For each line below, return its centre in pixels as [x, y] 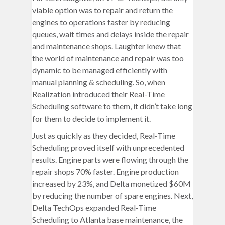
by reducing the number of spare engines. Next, [113, 196]
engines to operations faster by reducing [101, 22]
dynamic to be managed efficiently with [100, 70]
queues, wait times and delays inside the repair [110, 34]
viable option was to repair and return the [102, 10]
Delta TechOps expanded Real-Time [94, 208]
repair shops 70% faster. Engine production [105, 172]
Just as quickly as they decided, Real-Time [104, 135]
